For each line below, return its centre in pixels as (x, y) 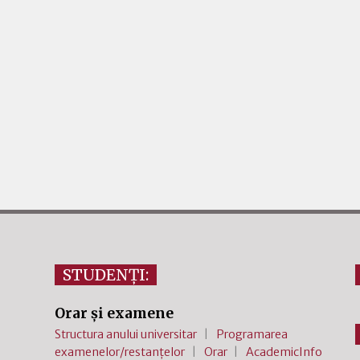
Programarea (252, 335)
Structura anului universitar (126, 335)
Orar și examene (115, 313)
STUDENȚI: (106, 275)
